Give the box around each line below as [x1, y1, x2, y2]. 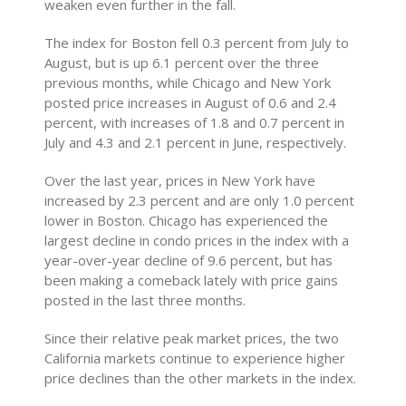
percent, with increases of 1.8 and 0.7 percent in [44, 113, 345, 131]
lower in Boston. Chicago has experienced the [44, 211, 329, 229]
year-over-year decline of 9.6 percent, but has [44, 251, 333, 269]
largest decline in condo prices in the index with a [44, 231, 350, 249]
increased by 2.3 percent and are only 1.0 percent [44, 191, 355, 209]
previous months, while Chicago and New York [44, 73, 332, 92]
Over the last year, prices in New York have [44, 171, 316, 189]
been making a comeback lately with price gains [44, 271, 339, 289]
